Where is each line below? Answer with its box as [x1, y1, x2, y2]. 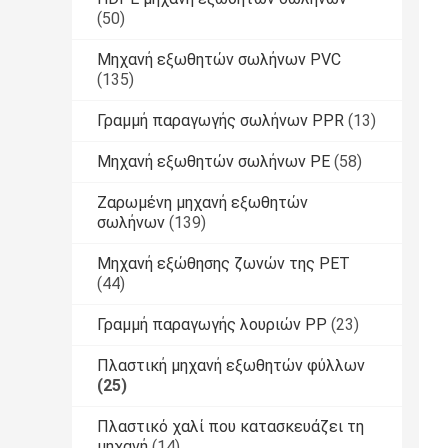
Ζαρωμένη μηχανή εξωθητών [97, 193, 308, 213]
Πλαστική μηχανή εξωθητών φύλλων [97, 356, 365, 376]
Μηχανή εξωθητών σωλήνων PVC [97, 50, 341, 70]
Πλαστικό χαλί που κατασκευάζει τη [97, 417, 364, 437]
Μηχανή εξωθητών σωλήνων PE [97, 152, 330, 172]
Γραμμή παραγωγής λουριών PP [97, 315, 327, 335]
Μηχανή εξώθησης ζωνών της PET [97, 254, 350, 274]
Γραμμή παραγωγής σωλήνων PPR [97, 111, 344, 131]
